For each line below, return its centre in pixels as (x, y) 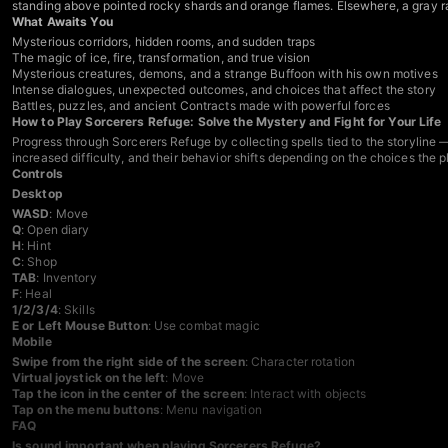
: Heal (35, 294)
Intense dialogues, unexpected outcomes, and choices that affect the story (224, 90)
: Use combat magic (203, 326)
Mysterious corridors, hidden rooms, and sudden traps (164, 42)
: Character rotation (300, 362)
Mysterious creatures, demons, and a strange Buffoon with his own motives (225, 74)
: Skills (76, 310)
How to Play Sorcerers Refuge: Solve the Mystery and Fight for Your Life (227, 122)
